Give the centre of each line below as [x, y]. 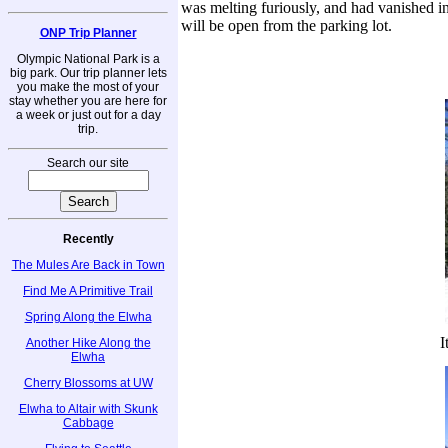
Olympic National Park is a [88, 58]
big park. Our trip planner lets [88, 72]
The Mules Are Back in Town [88, 264]
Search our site [88, 162]
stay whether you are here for [88, 100]
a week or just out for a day [88, 114]
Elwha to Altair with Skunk [88, 408]
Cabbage [88, 422]
